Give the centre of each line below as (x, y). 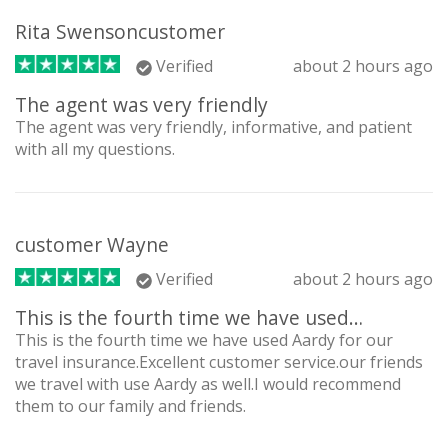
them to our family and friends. (130, 406)
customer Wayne (92, 245)
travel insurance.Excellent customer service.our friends (219, 362)
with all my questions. (95, 149)
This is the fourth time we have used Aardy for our (204, 340)
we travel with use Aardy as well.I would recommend (208, 384)
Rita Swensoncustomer (120, 32)
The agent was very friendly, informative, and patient (213, 127)
